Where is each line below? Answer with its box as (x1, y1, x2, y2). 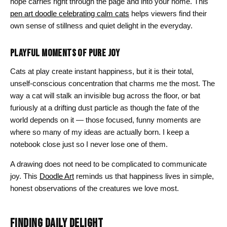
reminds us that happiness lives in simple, (74, 171, 214, 180)
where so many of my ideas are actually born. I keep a (10, 127, 189, 136)
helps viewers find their (129, 9, 207, 18)
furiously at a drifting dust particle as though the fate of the (10, 103, 199, 112)
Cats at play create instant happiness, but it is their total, (10, 66, 194, 75)
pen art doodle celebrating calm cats (10, 9, 129, 18)
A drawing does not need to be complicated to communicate (10, 159, 207, 168)
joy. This (10, 171, 40, 180)
